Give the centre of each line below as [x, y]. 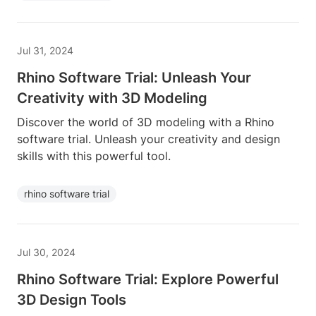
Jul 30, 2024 [46, 252]
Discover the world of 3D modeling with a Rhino [146, 122]
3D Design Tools [72, 300]
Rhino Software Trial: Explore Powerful [148, 279]
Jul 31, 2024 [45, 50]
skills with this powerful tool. [94, 156]
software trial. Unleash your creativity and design [148, 139]
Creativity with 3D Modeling [112, 98]
